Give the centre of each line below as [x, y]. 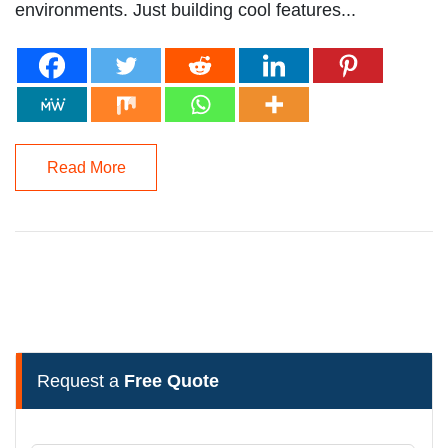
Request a [80, 381]
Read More [86, 167]
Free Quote [171, 381]
